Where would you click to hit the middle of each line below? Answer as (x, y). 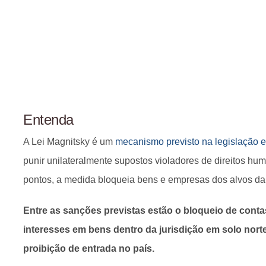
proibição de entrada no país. (89, 248)
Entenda (48, 120)
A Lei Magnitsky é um (69, 142)
